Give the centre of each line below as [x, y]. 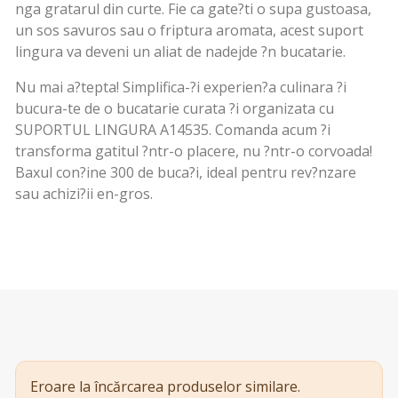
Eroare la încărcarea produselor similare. [165, 386]
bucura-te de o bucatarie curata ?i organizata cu [175, 108]
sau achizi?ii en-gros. [84, 193]
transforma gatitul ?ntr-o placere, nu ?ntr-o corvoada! [194, 151]
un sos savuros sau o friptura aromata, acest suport [189, 30]
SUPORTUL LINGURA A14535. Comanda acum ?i [173, 129]
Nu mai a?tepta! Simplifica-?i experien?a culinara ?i [181, 87]
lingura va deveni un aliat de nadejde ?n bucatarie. [180, 51]
